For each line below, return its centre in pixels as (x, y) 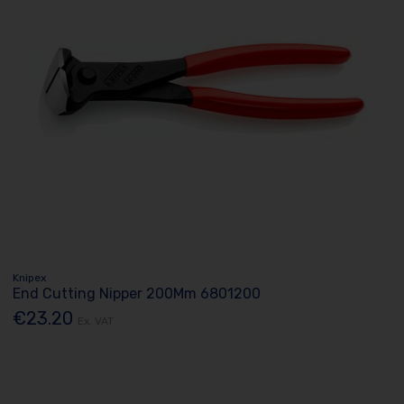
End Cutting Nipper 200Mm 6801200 (137, 294)
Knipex (30, 278)
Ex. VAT (96, 321)
